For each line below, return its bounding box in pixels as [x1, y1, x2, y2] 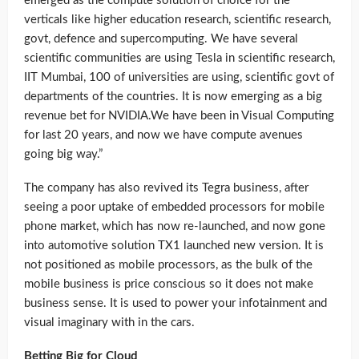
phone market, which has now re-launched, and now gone [24, 220, 325, 233]
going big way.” [24, 148, 103, 161]
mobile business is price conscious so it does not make [24, 278, 313, 291]
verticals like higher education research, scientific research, [24, 14, 331, 26]
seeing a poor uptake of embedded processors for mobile [24, 201, 325, 214]
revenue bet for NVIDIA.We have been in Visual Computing [24, 110, 334, 123]
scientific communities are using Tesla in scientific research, [24, 52, 335, 65]
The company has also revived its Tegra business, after [24, 182, 309, 195]
